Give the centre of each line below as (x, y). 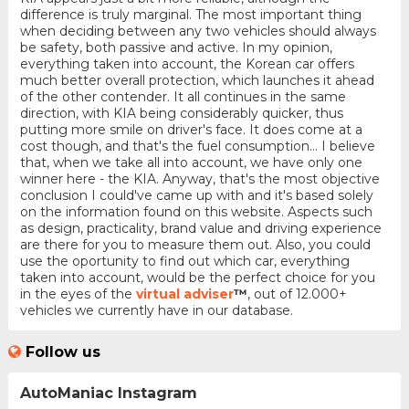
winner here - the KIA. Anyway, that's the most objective (199, 179)
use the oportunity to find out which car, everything (184, 262)
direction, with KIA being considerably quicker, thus (181, 114)
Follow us (63, 351)
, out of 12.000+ (297, 294)
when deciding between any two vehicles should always (198, 31)
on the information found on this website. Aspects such (196, 212)
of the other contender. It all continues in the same (183, 97)
